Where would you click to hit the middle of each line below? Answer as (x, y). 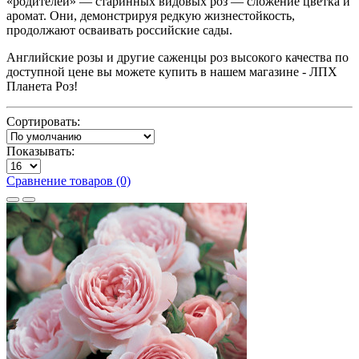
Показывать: (40, 151)
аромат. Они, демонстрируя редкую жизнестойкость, (151, 15)
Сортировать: (43, 121)
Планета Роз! (42, 86)
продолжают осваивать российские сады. (119, 30)
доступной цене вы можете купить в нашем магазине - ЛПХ (172, 71)
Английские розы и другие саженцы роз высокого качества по (177, 57)
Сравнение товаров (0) (69, 180)
